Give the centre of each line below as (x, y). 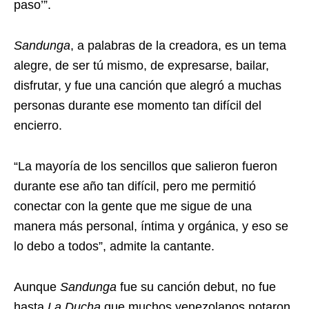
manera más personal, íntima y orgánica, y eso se (151, 227)
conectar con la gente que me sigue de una (133, 207)
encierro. (38, 126)
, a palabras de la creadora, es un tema (178, 46)
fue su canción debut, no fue (198, 287)
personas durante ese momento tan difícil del (138, 106)
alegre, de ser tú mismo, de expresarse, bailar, (141, 66)
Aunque (37, 287)
